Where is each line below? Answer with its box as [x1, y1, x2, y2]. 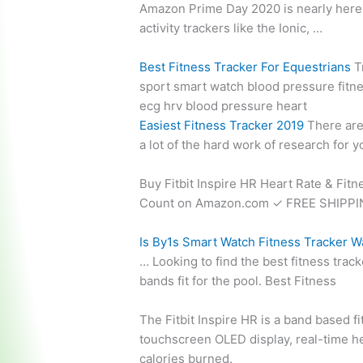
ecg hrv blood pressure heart [139, 98, 308, 114]
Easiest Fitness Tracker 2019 [139, 117, 305, 134]
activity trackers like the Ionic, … [139, 20, 323, 36]
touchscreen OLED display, [139, 331, 297, 348]
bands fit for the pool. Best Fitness [139, 273, 337, 289]
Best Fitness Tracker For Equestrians [139, 59, 352, 75]
